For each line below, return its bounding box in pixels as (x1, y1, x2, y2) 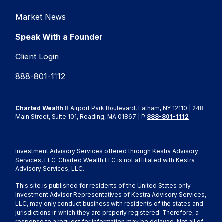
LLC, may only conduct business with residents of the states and (15, 199, 204, 207)
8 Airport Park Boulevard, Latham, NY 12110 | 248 (63, 104, 204, 111)
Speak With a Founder (15, 31, 103, 42)
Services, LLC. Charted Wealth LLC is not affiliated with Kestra (15, 156, 195, 164)
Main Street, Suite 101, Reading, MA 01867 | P (15, 112, 147, 120)
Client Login (15, 51, 59, 61)
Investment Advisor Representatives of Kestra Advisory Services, (15, 190, 207, 198)
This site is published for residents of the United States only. (15, 181, 192, 189)
